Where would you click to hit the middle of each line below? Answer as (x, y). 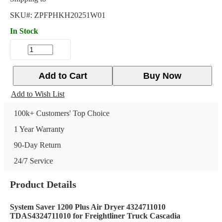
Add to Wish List (38, 94)
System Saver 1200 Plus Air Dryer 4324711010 (88, 207)
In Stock (24, 31)
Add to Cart (63, 76)
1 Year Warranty (39, 129)
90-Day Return (37, 145)
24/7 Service (33, 161)
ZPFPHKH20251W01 (70, 15)
